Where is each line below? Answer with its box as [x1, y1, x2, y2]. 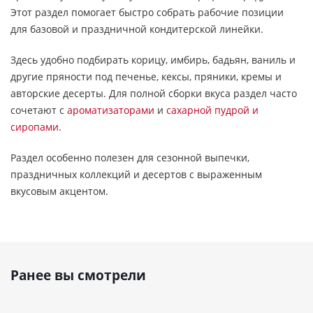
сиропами [10, 120, 59, 133]
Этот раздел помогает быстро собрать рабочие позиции [10, 6, 284, 19]
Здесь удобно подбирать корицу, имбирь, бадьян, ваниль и [10, 53, 296, 66]
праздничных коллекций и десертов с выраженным [10, 168, 262, 181]
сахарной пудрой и [166, 103, 259, 117]
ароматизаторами [67, 103, 154, 117]
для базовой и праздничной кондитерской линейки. [10, 22, 263, 36]
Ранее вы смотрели [10, 266, 146, 284]
